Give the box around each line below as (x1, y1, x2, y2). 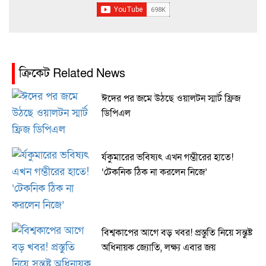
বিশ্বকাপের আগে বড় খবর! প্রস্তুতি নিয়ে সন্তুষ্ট (101, 226, 252, 239)
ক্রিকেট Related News (19, 65, 125, 81)
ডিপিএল (101, 106, 131, 120)
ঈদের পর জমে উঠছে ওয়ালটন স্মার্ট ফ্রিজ (101, 91, 240, 105)
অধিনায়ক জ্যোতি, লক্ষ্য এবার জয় (101, 240, 216, 254)
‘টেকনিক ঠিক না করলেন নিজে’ (101, 165, 207, 179)
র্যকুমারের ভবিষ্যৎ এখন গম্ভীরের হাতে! (101, 150, 233, 164)
